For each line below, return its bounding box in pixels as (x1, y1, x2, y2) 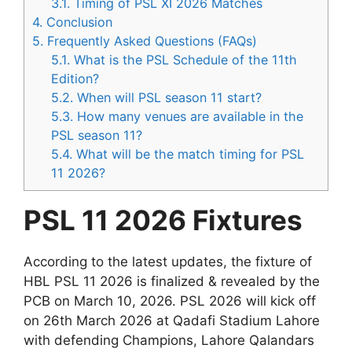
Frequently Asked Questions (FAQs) (43, 33, 257, 49)
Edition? (51, 71, 100, 87)
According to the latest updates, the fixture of (24, 254, 312, 270)
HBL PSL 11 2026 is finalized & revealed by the (24, 273, 320, 290)
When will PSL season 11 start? (73, 90, 262, 106)
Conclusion (42, 14, 112, 31)
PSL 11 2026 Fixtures (24, 203, 302, 237)
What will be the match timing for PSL (72, 146, 305, 163)
